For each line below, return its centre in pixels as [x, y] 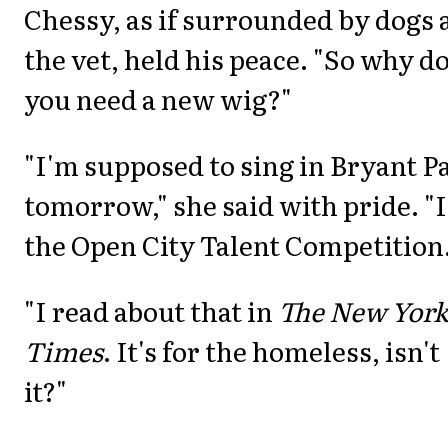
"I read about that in [151, 311]
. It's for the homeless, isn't [271, 351]
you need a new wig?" [158, 98]
